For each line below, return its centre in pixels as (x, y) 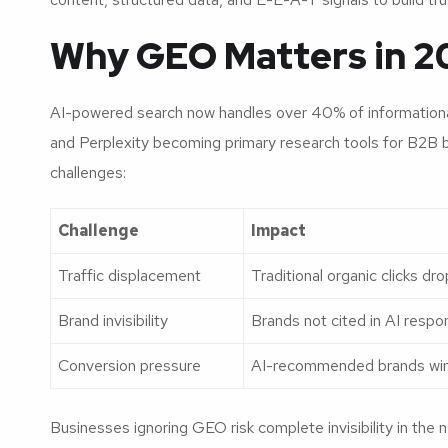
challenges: (88, 172)
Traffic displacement (129, 275)
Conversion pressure (129, 365)
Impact (278, 230)
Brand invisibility (113, 320)
